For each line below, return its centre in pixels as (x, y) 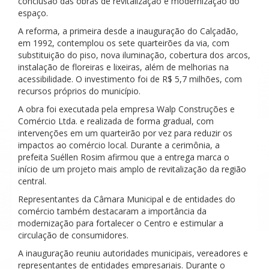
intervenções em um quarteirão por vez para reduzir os (125, 133)
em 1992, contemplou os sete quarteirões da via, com (124, 43)
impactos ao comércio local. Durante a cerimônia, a (119, 145)
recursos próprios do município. (79, 91)
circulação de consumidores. (73, 235)
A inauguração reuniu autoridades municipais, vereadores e (133, 253)
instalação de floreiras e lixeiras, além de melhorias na (123, 67)
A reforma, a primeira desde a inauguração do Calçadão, (128, 31)
